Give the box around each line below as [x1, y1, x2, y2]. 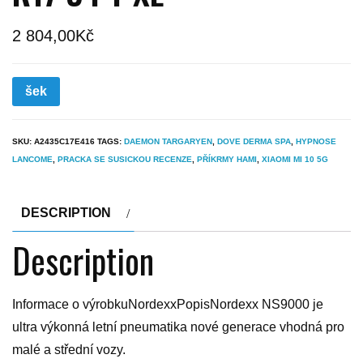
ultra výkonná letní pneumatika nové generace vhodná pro [12, 320, 344, 335]
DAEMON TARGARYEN [124, 137, 212, 147]
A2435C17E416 [34, 137, 95, 147]
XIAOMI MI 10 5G [262, 155, 328, 164]
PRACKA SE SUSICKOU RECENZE [58, 155, 192, 164]
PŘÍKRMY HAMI [197, 155, 257, 164]
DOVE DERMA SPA [217, 137, 291, 147]
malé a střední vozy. [12, 343, 126, 357]
